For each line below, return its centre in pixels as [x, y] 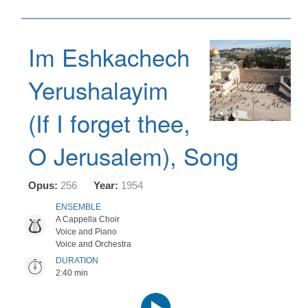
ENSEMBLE [78, 207]
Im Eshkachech [109, 56]
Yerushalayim [98, 89]
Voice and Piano [86, 232]
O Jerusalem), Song [133, 155]
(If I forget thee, [109, 122]
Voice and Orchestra [93, 244]
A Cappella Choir [88, 219]
